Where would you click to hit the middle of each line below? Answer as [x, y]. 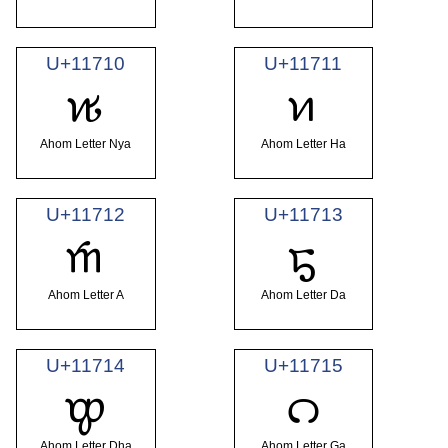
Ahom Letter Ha [303, 144]
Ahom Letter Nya [86, 144]
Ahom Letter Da [303, 295]
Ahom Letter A [85, 295]
